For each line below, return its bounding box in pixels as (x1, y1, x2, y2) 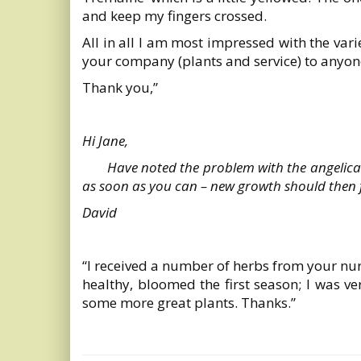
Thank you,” (82, 78, 158, 97)
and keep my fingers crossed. (82, 6, 267, 25)
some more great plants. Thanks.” (82, 293, 296, 312)
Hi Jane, (82, 131, 128, 150)
